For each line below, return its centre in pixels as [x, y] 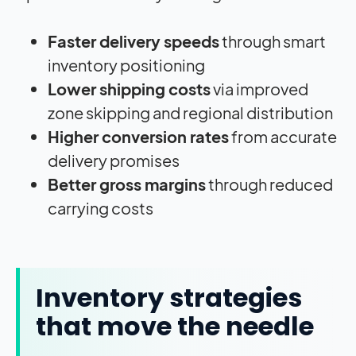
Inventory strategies [169, 297]
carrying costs [103, 207]
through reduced [269, 184]
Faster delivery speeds [133, 41]
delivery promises [115, 160]
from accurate [283, 136]
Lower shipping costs [129, 88]
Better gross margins [127, 184]
